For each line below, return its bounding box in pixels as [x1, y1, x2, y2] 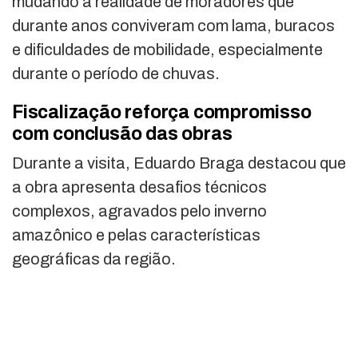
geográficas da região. [12, 250, 176, 268]
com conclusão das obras [12, 124, 233, 145]
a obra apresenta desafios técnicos [12, 178, 267, 197]
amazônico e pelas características [12, 226, 261, 245]
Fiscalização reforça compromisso [12, 102, 312, 123]
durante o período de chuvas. [12, 65, 220, 83]
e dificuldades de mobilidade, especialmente [12, 41, 323, 59]
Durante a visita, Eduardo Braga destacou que [12, 154, 346, 173]
